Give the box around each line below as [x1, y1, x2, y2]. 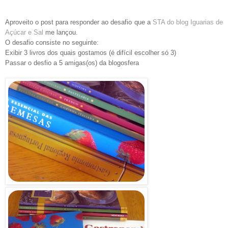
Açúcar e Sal [5, 28, 43, 36]
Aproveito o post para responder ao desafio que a [5, 18, 153, 26]
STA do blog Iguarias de [152, 18, 223, 26]
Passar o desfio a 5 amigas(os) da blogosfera [5, 59, 139, 67]
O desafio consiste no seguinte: [5, 38, 99, 46]
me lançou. [43, 28, 78, 36]
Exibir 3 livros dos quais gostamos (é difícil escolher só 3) [5, 48, 176, 56]
